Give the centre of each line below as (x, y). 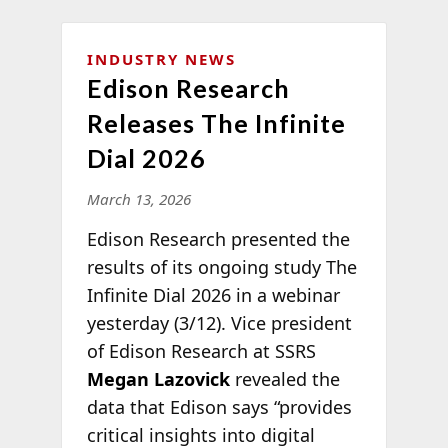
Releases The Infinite (216, 122)
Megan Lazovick (158, 378)
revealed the (284, 378)
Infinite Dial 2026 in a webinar (213, 294)
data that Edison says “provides (219, 406)
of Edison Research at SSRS (201, 350)
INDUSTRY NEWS (161, 58)
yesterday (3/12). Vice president (219, 322)
